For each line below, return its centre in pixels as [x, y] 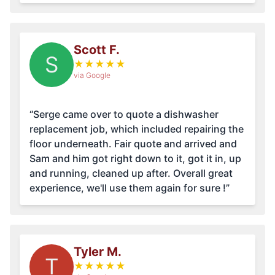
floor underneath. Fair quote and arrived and [72, 144]
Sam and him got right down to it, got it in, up [135, 159]
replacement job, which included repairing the [137, 129]
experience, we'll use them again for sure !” [130, 188]
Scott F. [97, 50]
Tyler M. [98, 252]
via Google [92, 76]
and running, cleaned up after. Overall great [101, 173]
